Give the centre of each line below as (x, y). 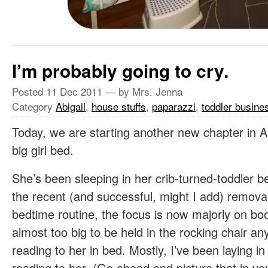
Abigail (71, 106)
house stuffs (119, 106)
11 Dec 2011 (74, 92)
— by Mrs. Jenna (142, 92)
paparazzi (174, 106)
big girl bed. (43, 150)
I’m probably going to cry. (120, 71)
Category (34, 106)
